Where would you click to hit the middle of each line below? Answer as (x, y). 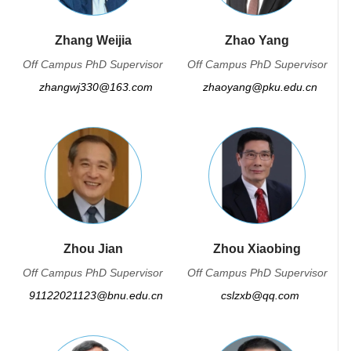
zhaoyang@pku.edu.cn (261, 87)
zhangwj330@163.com (96, 87)
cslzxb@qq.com (261, 295)
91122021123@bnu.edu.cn (96, 295)
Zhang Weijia (93, 40)
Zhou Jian (93, 249)
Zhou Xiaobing (257, 249)
